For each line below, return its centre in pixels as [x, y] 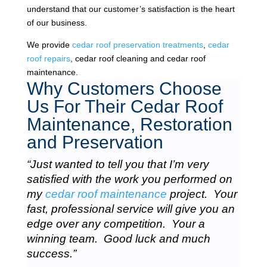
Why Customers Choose [124, 88]
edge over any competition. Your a [116, 223]
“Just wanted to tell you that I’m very [118, 164]
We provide [49, 44]
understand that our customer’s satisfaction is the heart [131, 9]
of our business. [57, 22]
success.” [51, 253]
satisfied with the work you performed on [129, 179]
